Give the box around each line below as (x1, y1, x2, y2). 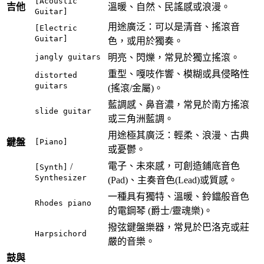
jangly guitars (35, 52, 101, 62)
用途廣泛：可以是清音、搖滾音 (108, 22, 240, 32)
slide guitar (35, 107, 91, 116)
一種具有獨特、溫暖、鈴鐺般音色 (108, 192, 249, 202)
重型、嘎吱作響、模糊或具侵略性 (108, 69, 249, 80)
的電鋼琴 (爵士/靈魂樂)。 (108, 206, 213, 216)
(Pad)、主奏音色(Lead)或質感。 (108, 175, 237, 186)
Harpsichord (35, 229, 87, 239)
